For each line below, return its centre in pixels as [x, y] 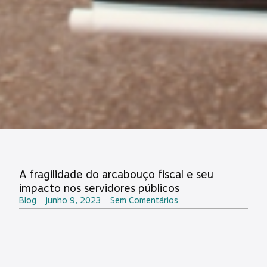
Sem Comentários [144, 200]
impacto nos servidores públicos [99, 188]
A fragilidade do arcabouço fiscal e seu [116, 174]
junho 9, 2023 [73, 200]
